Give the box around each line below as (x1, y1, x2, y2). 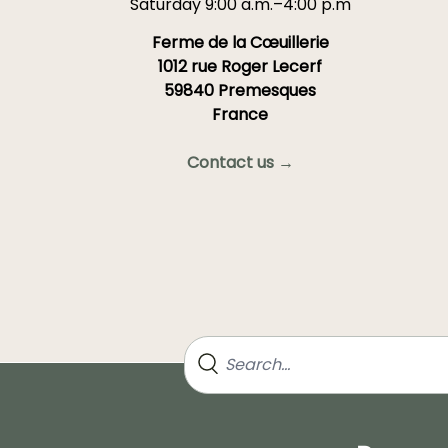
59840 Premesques (164, 79, 316, 103)
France (212, 103, 268, 127)
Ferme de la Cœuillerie (151, 31, 329, 55)
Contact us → (186, 151, 294, 175)
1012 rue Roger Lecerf (158, 55, 322, 79)
